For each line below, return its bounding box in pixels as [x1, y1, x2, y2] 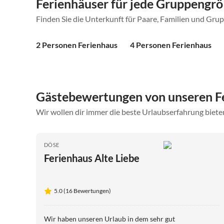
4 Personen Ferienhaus [130, 40, 211, 50]
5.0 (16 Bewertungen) [54, 186, 111, 194]
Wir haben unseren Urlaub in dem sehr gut [44, 214, 175, 223]
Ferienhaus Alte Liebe [44, 151, 139, 164]
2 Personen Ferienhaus [36, 40, 117, 50]
